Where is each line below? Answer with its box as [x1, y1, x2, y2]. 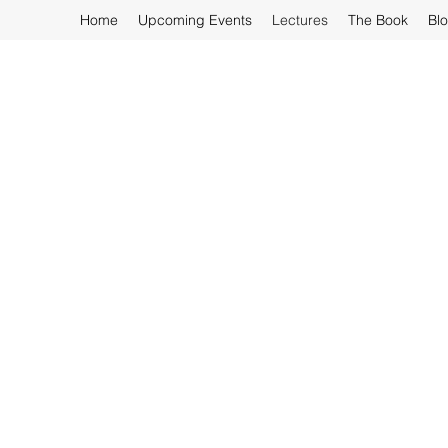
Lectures [272, 11, 328, 29]
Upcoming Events [138, 11, 252, 29]
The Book [348, 11, 408, 29]
